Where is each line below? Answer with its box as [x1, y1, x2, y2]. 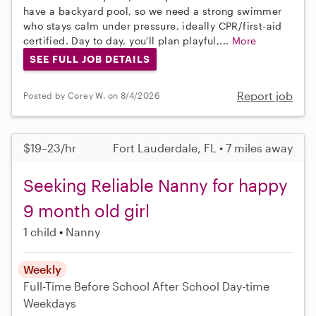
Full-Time [23, 279, 74, 293]
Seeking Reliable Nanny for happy [23, 174, 288, 195]
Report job [237, 88, 293, 102]
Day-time [222, 279, 269, 293]
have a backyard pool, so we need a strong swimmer [23, 4, 282, 17]
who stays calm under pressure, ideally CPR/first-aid [23, 19, 282, 32]
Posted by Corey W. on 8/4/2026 [23, 90, 159, 101]
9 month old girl [23, 200, 150, 221]
